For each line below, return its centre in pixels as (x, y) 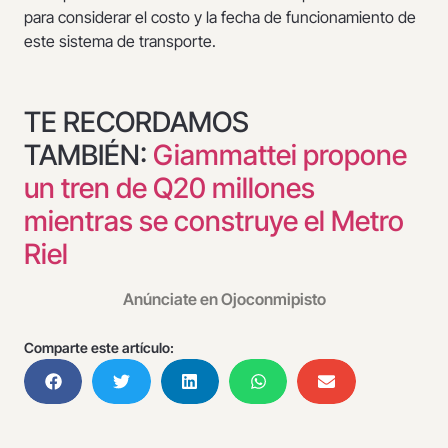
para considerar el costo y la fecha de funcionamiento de (220, 17)
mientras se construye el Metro (214, 221)
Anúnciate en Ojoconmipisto (224, 299)
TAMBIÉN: (88, 155)
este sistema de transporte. (120, 41)
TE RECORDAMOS (136, 122)
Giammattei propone (280, 155)
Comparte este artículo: (99, 348)
